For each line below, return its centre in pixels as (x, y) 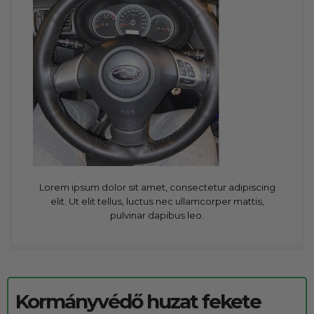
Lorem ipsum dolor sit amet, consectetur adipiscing (157, 187)
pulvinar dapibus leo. (157, 215)
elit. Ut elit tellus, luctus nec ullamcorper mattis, (157, 201)
